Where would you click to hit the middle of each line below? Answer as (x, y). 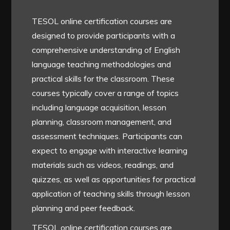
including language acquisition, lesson (99, 108)
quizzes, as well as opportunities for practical (114, 179)
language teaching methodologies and (102, 64)
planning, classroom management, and (102, 122)
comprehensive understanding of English (106, 50)
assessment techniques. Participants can (107, 136)
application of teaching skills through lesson (111, 194)
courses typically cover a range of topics (106, 93)
